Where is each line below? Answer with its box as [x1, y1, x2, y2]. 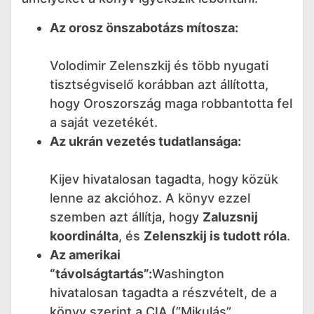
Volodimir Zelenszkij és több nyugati [50, 57, 268, 73]
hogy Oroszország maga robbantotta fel [50, 95, 292, 111]
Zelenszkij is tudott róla [144, 228, 287, 243]
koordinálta [50, 228, 118, 243]
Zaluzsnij [203, 209, 258, 224]
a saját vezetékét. [50, 114, 158, 130]
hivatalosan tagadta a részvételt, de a [50, 285, 277, 300]
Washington [152, 266, 224, 281]
